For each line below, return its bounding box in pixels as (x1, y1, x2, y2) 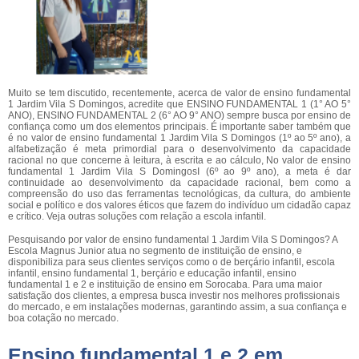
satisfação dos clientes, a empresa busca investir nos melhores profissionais (8, 290, 340, 301)
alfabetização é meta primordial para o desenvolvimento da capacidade (8, 143, 351, 155)
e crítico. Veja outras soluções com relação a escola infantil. (8, 211, 266, 222)
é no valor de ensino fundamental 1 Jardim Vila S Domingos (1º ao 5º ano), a (8, 132, 351, 143)
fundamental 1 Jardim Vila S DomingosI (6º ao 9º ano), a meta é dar (8, 166, 351, 177)
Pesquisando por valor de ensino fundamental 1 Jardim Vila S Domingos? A (8, 234, 337, 245)
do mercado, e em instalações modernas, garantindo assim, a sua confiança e (8, 301, 347, 313)
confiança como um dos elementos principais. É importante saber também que (8, 121, 351, 132)
